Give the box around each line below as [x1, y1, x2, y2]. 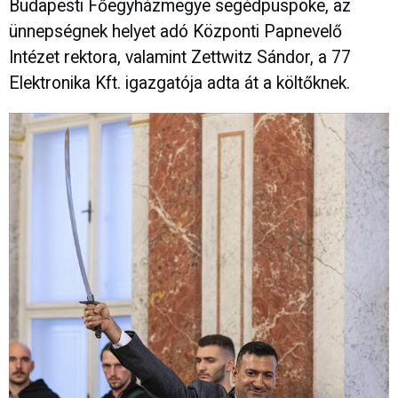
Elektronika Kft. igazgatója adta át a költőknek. [9, 73, 350, 94]
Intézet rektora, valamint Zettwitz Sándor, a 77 [9, 47, 351, 68]
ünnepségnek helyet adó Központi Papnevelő [9, 21, 342, 43]
